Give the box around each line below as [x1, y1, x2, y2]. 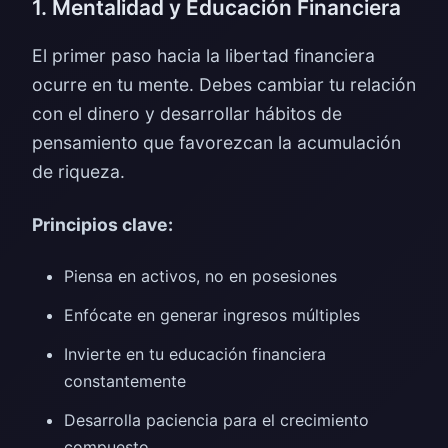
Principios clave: [32, 214, 173, 235]
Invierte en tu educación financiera [64, 344, 326, 364]
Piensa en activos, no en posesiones [64, 266, 337, 286]
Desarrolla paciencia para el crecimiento [64, 410, 369, 430]
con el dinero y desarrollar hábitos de [32, 103, 342, 124]
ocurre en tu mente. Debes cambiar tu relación [32, 74, 416, 95]
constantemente [64, 371, 186, 391]
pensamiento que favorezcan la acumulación [32, 132, 401, 153]
